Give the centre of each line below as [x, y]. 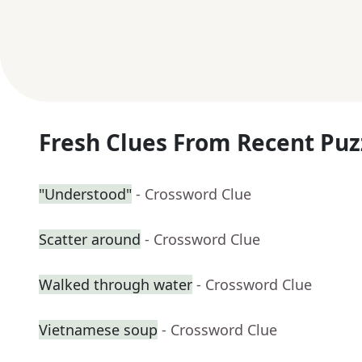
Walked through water [116, 285]
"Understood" [85, 194]
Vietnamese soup [98, 330]
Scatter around [90, 240]
